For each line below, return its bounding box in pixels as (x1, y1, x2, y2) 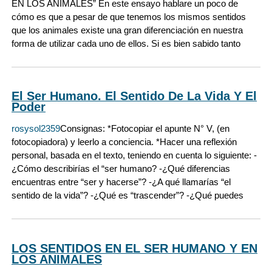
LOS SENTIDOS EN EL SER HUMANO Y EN (12, 241, 257, 255)
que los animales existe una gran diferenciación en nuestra (12, 25, 243, 36)
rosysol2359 (12, 123, 60, 134)
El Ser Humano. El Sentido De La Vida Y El (12, 89, 257, 103)
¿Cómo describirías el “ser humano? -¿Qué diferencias (12, 163, 230, 174)
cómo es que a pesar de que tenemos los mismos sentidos (12, 12, 246, 22)
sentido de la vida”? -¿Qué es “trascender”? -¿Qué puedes (12, 190, 243, 201)
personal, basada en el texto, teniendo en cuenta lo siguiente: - (12, 150, 257, 161)
